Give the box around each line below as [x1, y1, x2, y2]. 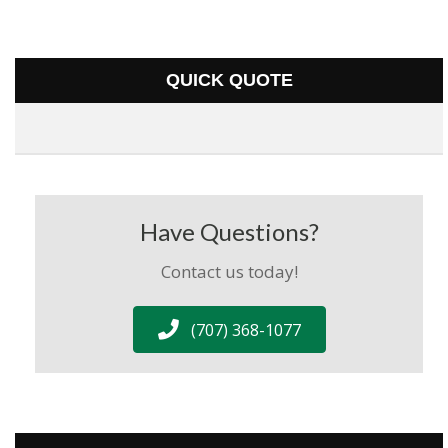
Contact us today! [160, 260, 298, 284]
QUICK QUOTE [165, 70, 293, 91]
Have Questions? [139, 217, 319, 247]
